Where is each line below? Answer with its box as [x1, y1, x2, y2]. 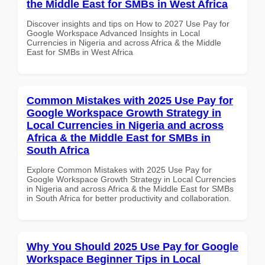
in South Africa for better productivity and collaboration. [27, 193, 231, 203]
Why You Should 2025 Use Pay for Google [27, 240, 238, 253]
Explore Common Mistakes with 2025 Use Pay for [27, 164, 212, 174]
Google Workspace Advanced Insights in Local [27, 28, 200, 38]
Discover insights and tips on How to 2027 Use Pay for [27, 18, 230, 28]
